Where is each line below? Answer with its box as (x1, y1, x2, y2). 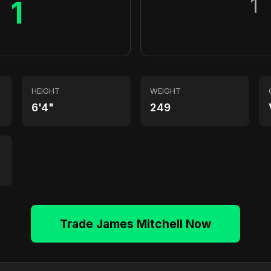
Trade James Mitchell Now (60, 217, 211, 232)
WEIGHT (150, 87, 181, 96)
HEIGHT (31, 87, 60, 96)
